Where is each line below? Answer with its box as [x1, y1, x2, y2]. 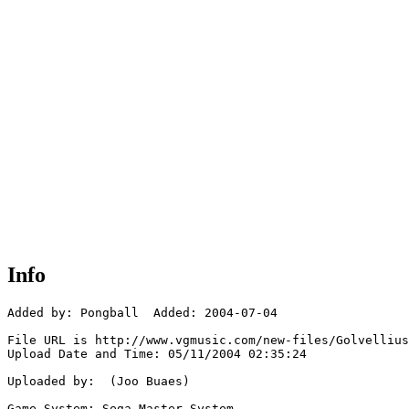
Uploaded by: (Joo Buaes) [7, 374, 190, 389]
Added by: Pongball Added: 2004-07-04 [7, 306, 278, 320]
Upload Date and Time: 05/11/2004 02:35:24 [7, 347, 307, 362]
